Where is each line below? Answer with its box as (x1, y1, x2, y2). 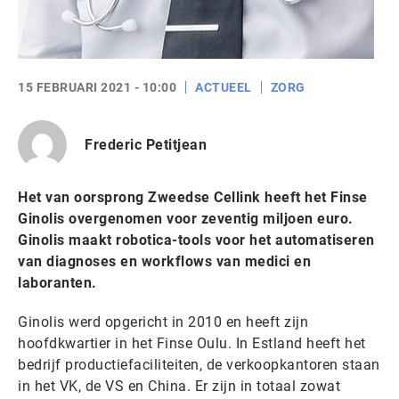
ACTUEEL (195, 80, 252, 94)
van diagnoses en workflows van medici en (18, 253, 311, 270)
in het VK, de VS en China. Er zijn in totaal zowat (18, 378, 340, 395)
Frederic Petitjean (85, 135, 207, 153)
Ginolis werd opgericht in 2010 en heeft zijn (18, 313, 308, 330)
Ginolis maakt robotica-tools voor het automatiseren (18, 232, 375, 248)
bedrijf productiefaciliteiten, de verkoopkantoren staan (18, 356, 380, 373)
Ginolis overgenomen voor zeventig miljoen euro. (18, 210, 354, 227)
